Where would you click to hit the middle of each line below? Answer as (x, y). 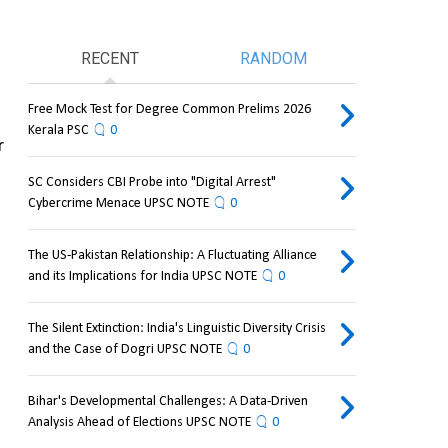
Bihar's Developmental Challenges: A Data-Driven (167, 402)
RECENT (109, 59)
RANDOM (274, 59)
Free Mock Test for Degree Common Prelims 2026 (169, 110)
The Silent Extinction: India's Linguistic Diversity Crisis (176, 329)
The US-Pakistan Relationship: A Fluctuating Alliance (172, 256)
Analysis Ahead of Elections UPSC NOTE (139, 423)
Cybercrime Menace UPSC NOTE (118, 204)
